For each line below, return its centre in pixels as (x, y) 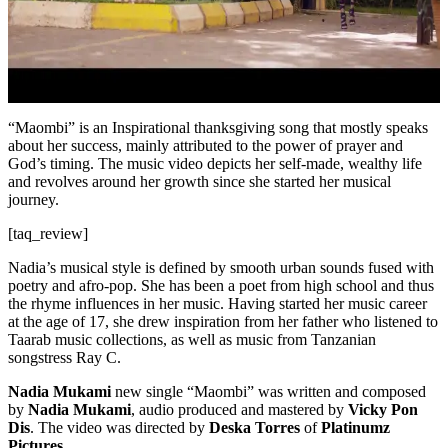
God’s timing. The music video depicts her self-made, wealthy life (215, 163)
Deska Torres (254, 427)
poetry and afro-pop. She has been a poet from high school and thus (221, 285)
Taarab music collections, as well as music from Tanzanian (192, 339)
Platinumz (355, 427)
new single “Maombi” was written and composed (268, 391)
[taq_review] (48, 233)
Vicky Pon (383, 409)
